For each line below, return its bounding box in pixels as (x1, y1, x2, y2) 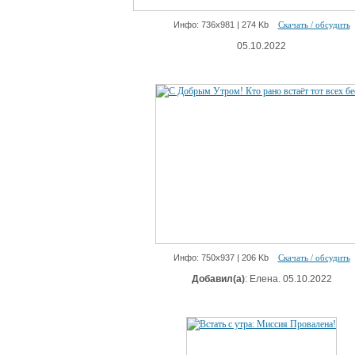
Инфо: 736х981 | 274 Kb (173, 20, 278, 29)
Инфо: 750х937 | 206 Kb (173, 253, 278, 262)
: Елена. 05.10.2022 (244, 273, 332, 284)
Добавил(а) (191, 273, 245, 284)
